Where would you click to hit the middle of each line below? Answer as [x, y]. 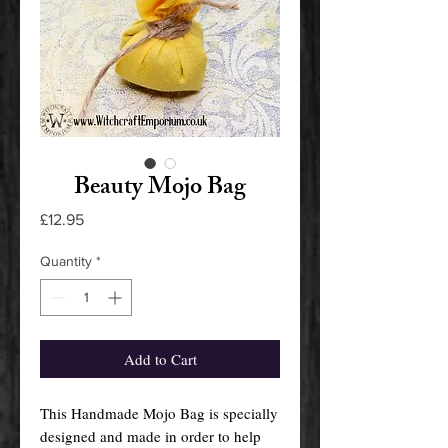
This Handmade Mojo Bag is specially [159, 412]
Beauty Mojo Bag [160, 188]
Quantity [66, 260]
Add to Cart [160, 358]
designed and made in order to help [150, 435]
